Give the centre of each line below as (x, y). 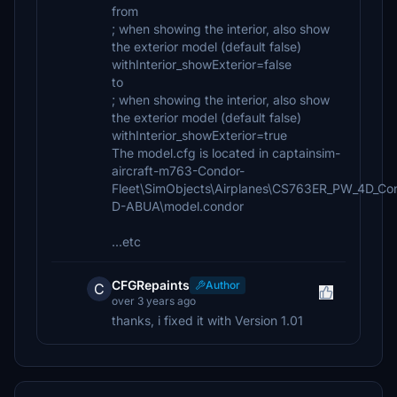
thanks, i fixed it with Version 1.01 (207, 320)
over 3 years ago (154, 301)
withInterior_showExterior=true (199, 135)
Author (223, 285)
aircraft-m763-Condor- (178, 171)
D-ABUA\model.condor (178, 206)
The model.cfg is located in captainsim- (226, 153)
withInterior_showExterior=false (202, 64)
